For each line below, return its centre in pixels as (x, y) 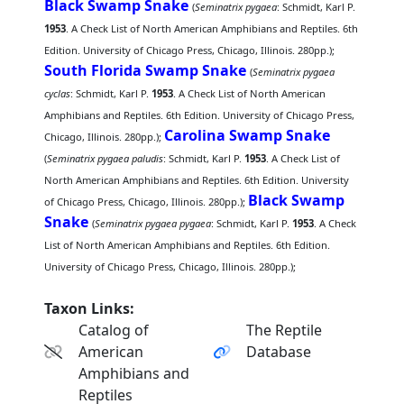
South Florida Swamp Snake (146, 70)
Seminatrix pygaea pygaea (153, 223)
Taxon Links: (90, 308)
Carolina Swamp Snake (248, 135)
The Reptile (285, 330)
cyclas (58, 93)
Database (279, 352)
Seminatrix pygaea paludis (106, 158)
